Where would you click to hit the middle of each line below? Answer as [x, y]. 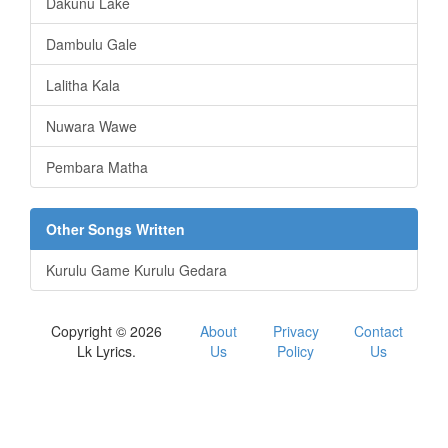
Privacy [295, 330]
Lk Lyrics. [107, 350]
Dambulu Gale [91, 43]
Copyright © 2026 [107, 330]
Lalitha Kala [83, 84]
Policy [296, 350]
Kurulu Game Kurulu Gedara [136, 269]
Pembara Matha [97, 166]
